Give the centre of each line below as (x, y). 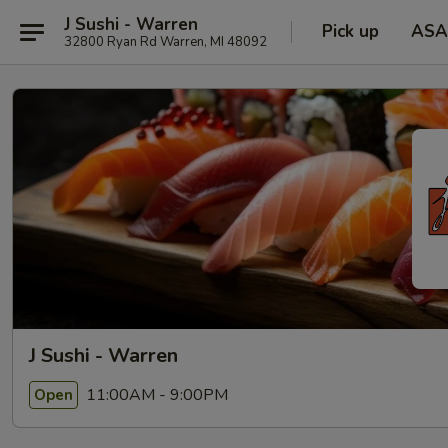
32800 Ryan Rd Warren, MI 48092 (165, 41)
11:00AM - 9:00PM (155, 394)
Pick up (350, 31)
